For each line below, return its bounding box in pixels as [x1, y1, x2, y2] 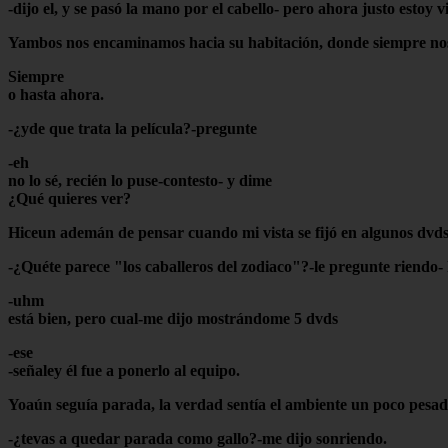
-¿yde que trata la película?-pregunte [8, 119, 257, 137]
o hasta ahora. [8, 85, 104, 103]
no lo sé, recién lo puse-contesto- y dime [8, 171, 272, 189]
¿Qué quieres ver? [8, 189, 131, 207]
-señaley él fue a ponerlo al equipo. [8, 361, 240, 379]
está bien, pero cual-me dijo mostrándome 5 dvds [8, 309, 338, 327]
